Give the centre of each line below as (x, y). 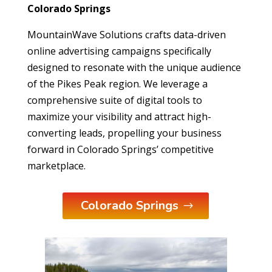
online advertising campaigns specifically (119, 51)
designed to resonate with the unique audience (134, 67)
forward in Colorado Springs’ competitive (120, 149)
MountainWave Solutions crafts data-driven (126, 34)
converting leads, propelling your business (124, 133)
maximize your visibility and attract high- (119, 116)
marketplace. (56, 165)
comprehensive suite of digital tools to (114, 100)
